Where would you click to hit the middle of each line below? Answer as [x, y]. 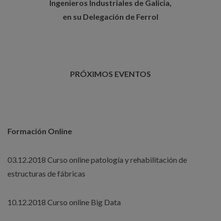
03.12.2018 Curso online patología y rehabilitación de [97, 160]
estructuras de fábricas [46, 174]
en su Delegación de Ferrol [110, 17]
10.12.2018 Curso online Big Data [64, 202]
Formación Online [40, 131]
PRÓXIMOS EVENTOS [110, 74]
